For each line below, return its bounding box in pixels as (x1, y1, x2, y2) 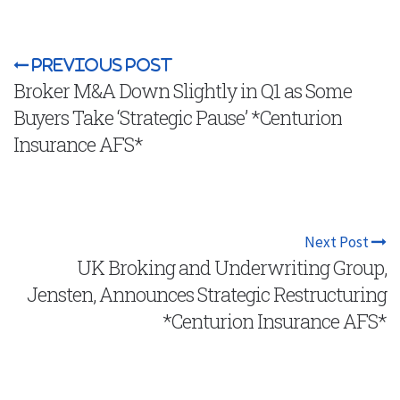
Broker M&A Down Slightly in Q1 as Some (13, 77, 352, 104)
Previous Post (29, 56, 172, 72)
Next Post (304, 231, 371, 252)
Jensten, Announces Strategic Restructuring (27, 280, 387, 307)
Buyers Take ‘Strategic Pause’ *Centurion (13, 104, 342, 130)
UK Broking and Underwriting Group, (77, 254, 387, 280)
